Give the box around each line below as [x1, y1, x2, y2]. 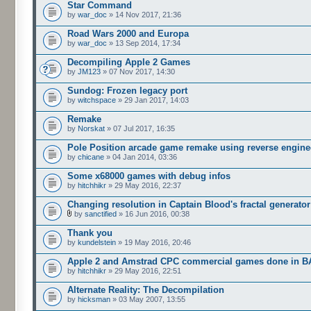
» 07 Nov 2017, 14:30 [101, 67, 175, 76]
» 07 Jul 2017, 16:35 [105, 124, 175, 133]
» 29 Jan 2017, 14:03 [116, 96, 189, 104]
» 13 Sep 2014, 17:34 [107, 39, 180, 47]
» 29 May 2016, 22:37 [106, 181, 181, 190]
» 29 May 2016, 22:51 [106, 267, 181, 275]
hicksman [78, 295, 110, 303]
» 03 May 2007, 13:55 [110, 295, 185, 303]
